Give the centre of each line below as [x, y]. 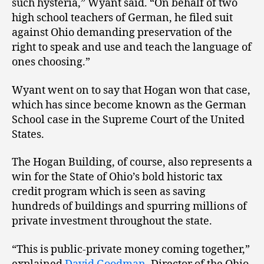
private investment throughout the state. [112, 222]
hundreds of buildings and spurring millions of [129, 207]
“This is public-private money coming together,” [131, 249]
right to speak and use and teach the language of [132, 48]
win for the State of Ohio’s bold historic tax [117, 177]
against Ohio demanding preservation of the [122, 33]
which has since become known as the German [129, 105]
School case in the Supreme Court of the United [128, 120]
